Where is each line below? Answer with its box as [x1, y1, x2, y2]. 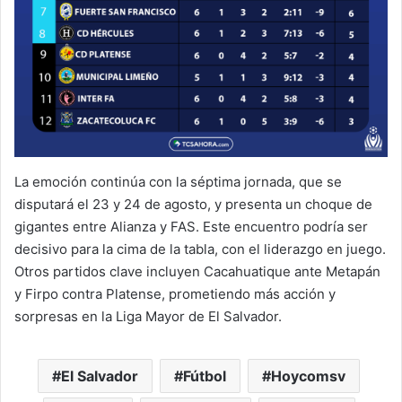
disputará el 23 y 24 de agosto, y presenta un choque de [14, 195, 372, 213]
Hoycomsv [271, 366, 345, 385]
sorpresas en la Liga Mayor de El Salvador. [14, 307, 282, 325]
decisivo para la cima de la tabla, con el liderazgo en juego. [14, 240, 386, 258]
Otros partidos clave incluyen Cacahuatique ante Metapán [14, 262, 380, 280]
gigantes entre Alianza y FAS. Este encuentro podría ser [14, 217, 368, 235]
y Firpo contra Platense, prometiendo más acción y [14, 284, 336, 302]
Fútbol [183, 366, 226, 385]
